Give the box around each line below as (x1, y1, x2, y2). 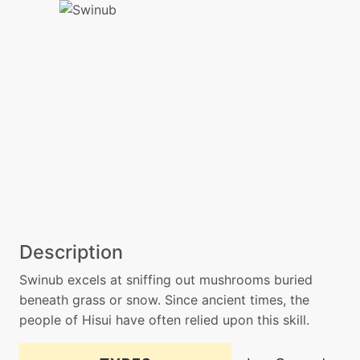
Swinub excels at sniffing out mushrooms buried (19, 271, 313, 288)
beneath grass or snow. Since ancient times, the (19, 291, 309, 308)
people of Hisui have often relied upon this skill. (19, 311, 309, 328)
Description (19, 239, 123, 264)
